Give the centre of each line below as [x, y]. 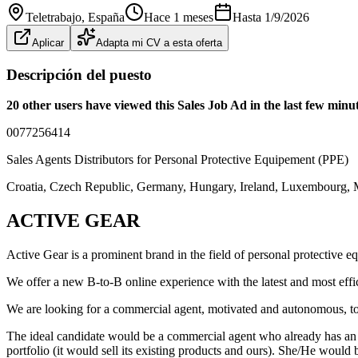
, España [103, 17]
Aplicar [48, 42]
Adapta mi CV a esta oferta [159, 42]
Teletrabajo [54, 17]
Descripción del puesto [79, 74]
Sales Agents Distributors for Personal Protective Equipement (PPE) [177, 160]
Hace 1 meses [179, 17]
